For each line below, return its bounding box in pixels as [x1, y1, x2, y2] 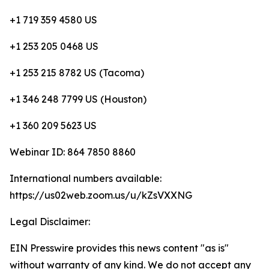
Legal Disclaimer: [10, 216, 90, 228]
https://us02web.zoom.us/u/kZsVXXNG [10, 189, 192, 201]
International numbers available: [10, 172, 162, 184]
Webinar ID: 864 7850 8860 [10, 146, 136, 158]
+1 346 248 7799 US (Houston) [10, 93, 147, 105]
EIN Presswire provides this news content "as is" [10, 242, 229, 254]
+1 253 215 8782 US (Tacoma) [10, 67, 144, 79]
